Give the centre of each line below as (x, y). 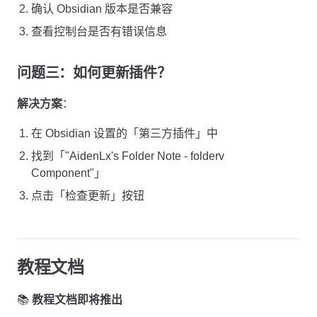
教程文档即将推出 (77, 300)
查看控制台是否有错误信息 (99, 31)
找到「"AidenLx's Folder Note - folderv (128, 156)
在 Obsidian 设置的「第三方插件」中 (125, 133)
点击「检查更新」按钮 (88, 196)
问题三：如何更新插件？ (94, 73)
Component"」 (68, 173)
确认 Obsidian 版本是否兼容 (102, 9)
